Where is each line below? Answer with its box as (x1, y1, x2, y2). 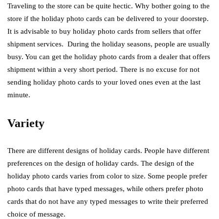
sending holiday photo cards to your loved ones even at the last (7, 78, 200, 86)
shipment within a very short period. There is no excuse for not (7, 66, 199, 73)
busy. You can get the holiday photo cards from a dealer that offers (7, 53, 210, 61)
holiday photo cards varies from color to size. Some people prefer (7, 172, 207, 180)
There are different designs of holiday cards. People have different (7, 147, 209, 154)
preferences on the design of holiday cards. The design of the (7, 159, 194, 167)
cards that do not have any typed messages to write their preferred (7, 197, 208, 205)
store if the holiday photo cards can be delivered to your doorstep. (7, 15, 209, 22)
